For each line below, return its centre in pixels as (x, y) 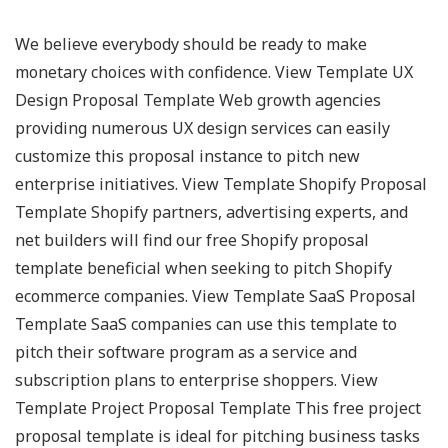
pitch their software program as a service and (186, 352)
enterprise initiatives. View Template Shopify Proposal (221, 184)
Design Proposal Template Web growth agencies (198, 100)
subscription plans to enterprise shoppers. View (196, 380)
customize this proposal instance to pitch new (187, 156)
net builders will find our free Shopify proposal (192, 240)
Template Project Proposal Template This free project (218, 408)
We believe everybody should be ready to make (191, 44)
